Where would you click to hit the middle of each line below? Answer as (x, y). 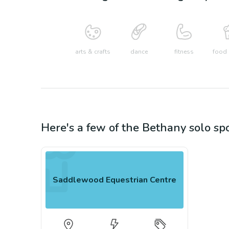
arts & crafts (93, 52)
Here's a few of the (91, 128)
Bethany (164, 128)
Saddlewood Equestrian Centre (114, 180)
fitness (184, 52)
